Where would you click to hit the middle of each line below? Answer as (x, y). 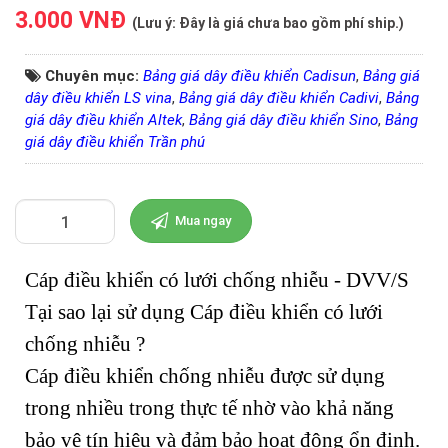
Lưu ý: (158, 23)
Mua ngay (201, 221)
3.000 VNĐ (73, 21)
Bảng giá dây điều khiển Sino (283, 120)
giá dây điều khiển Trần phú (115, 142)
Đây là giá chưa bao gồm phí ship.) (291, 23)
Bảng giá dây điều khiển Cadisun (249, 76)
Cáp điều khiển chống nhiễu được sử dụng (205, 376)
